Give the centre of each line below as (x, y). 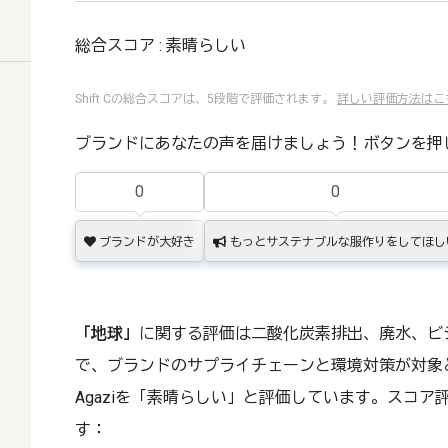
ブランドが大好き (145, 242)
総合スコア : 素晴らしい (160, 45)
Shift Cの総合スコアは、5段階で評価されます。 (206, 99)
